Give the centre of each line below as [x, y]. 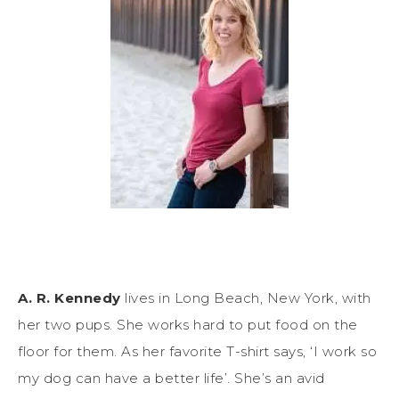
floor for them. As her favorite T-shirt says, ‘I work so [197, 352]
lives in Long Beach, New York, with [246, 298]
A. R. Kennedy [69, 298]
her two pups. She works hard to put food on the [188, 325]
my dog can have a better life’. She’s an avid [171, 379]
